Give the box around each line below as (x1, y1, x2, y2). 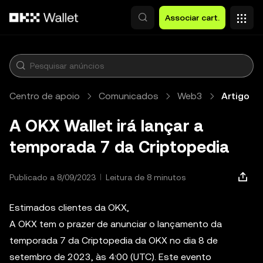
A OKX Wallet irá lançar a (9, 116, 204, 135)
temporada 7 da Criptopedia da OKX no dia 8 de (9, 235, 218, 246)
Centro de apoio (9, 90, 80, 102)
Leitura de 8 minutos (106, 173, 186, 182)
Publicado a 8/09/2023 (9, 173, 96, 182)
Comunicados (99, 90, 159, 102)
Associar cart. (165, 13, 220, 22)
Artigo (221, 90, 249, 102)
